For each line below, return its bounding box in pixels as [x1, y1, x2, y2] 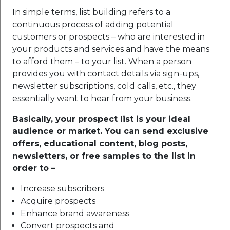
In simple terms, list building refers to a [12, 7, 170, 17]
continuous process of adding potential [12, 19, 174, 29]
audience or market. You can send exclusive [12, 126, 208, 136]
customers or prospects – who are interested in [12, 31, 205, 42]
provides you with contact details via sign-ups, [12, 68, 199, 79]
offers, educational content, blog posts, [12, 138, 187, 148]
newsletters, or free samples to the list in [12, 150, 196, 161]
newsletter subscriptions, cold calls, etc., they [12, 81, 196, 91]
